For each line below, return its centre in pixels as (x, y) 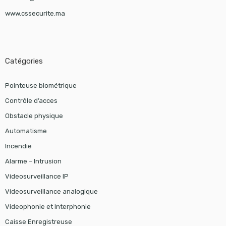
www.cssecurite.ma (35, 14)
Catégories (24, 61)
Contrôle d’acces (31, 101)
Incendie (18, 146)
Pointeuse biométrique (41, 86)
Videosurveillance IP (37, 177)
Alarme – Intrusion (33, 161)
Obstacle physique (34, 116)
